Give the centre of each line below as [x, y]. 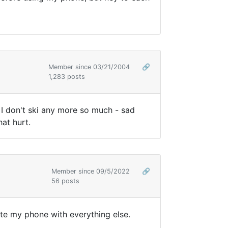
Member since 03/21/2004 [90, 67]
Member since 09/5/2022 [92, 172]
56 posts [65, 181]
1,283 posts [67, 77]
